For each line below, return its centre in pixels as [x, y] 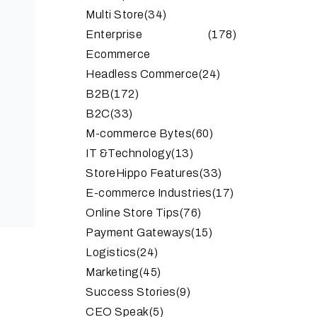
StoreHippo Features [143, 173]
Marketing [113, 272]
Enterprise [114, 34]
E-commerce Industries [149, 193]
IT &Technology [128, 153]
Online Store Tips [133, 213]
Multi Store [115, 15]
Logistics [111, 252]
